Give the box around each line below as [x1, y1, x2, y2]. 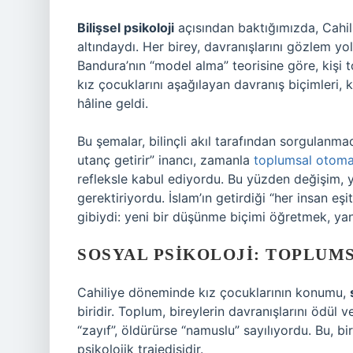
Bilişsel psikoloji [77, 20, 174, 35]
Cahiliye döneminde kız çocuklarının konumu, [77, 284, 350, 300]
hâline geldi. [77, 95, 148, 111]
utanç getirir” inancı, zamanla [77, 152, 254, 168]
